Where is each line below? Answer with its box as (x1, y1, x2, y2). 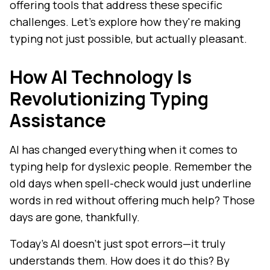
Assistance (10, 108, 106, 133)
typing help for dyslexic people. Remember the (10, 159, 252, 174)
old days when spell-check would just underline (10, 176, 251, 191)
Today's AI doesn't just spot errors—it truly (10, 236, 225, 251)
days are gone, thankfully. (10, 210, 140, 225)
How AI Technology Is (10, 64, 192, 90)
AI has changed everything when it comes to (10, 142, 237, 157)
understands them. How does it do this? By (10, 253, 230, 268)
